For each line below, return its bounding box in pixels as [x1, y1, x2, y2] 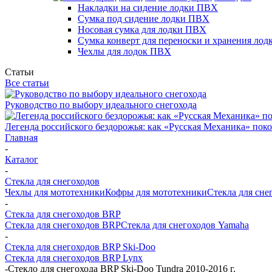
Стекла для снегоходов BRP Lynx [5, 253, 143, 263]
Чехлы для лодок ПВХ [78, 46, 171, 56]
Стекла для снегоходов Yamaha [121, 220, 249, 230]
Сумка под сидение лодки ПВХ [78, 13, 209, 24]
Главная [5, 132, 38, 143]
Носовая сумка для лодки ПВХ [78, 24, 206, 35]
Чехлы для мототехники [5, 187, 105, 197]
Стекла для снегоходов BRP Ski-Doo [5, 242, 155, 252]
